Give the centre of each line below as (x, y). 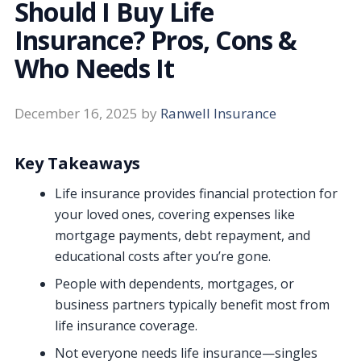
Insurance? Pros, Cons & (156, 39)
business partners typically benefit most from (192, 304)
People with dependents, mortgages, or (174, 283)
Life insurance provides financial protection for (196, 193)
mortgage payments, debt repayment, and (183, 235)
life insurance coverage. (126, 325)
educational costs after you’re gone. (163, 256)
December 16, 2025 (76, 113)
